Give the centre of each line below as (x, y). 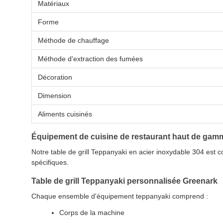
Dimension (55, 96)
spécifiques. (50, 162)
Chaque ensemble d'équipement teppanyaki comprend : (120, 196)
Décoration (55, 77)
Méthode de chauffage (73, 40)
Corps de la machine (92, 213)
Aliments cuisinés (65, 114)
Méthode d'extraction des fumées (90, 59)
